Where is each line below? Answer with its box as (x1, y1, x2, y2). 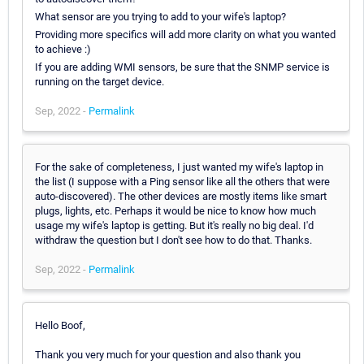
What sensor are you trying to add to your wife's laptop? (35, 10, 286, 23)
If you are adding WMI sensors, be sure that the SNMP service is (35, 60, 330, 73)
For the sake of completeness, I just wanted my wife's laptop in (35, 160, 323, 173)
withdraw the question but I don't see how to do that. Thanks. (35, 233, 312, 246)
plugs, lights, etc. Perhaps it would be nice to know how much (35, 204, 316, 217)
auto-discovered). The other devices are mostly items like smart (35, 189, 327, 202)
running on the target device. (35, 75, 164, 88)
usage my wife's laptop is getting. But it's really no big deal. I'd (35, 219, 314, 232)
